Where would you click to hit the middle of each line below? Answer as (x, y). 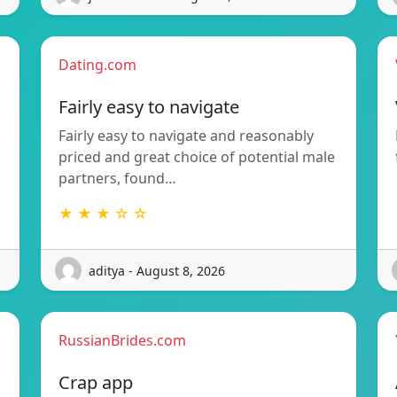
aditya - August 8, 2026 (157, 270)
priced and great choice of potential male (197, 157)
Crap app (96, 383)
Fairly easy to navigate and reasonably (186, 136)
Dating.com (97, 65)
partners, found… (117, 179)
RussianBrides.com (122, 341)
